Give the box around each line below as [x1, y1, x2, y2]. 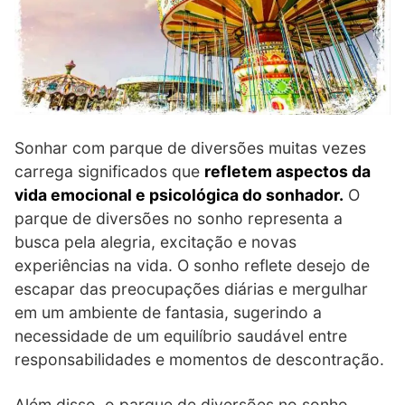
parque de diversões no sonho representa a [14, 208, 343, 228]
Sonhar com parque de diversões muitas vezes [14, 137, 366, 157]
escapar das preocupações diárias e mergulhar [14, 278, 368, 298]
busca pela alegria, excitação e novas [14, 231, 297, 251]
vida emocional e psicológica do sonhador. [14, 184, 344, 204]
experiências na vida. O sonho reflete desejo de [14, 255, 370, 275]
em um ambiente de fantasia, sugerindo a [14, 302, 322, 322]
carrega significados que [14, 161, 204, 181]
